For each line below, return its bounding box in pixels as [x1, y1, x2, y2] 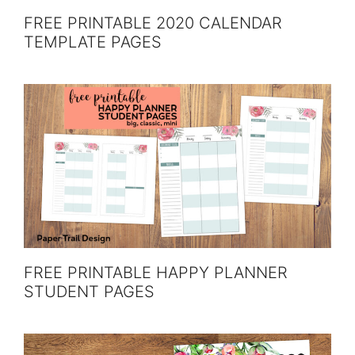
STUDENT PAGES [24, 282, 155, 302]
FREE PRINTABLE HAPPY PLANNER [24, 263, 288, 283]
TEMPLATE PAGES [24, 32, 162, 52]
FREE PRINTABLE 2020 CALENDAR [24, 13, 282, 32]
